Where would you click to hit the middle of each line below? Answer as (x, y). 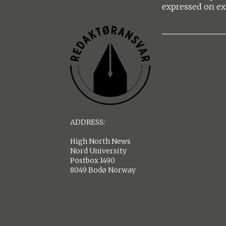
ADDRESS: (88, 122)
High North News (101, 142)
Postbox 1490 (93, 161)
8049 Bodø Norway (103, 170)
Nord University (99, 151)
